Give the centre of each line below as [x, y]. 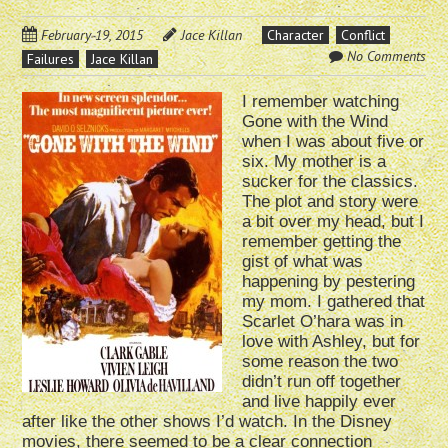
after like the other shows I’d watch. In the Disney [207, 422]
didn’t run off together [322, 382]
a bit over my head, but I [333, 222]
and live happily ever [319, 402]
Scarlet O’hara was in [323, 322]
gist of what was [303, 262]
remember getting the [322, 242]
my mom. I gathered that [334, 302]
